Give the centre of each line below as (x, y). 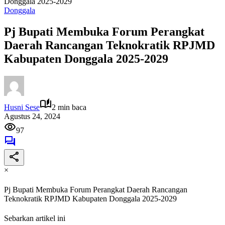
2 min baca (69, 107)
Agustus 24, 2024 (32, 116)
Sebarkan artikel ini (35, 218)
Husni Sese (22, 107)
